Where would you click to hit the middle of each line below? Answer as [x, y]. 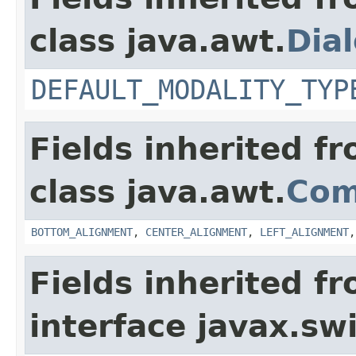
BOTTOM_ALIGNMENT [82, 232]
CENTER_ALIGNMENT [196, 232]
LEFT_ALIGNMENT [304, 232]
